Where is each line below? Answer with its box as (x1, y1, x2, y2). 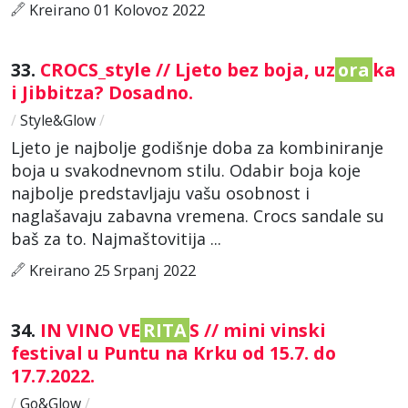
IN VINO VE (40, 317, 140, 342)
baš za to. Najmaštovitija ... (11, 227, 221, 250)
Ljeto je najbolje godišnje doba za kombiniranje (11, 136, 383, 158)
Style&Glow (16, 109, 99, 130)
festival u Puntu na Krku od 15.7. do (11, 340, 336, 365)
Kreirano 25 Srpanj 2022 (25, 260, 196, 280)
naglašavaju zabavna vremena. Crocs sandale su (11, 204, 384, 227)
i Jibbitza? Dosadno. (11, 79, 198, 105)
